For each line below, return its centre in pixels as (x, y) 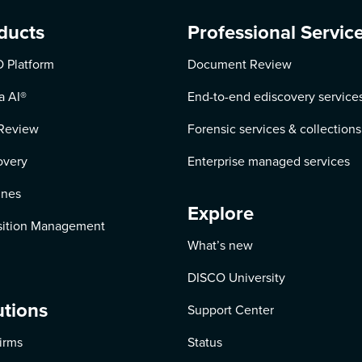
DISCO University (236, 278)
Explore (220, 213)
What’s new (220, 245)
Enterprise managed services (268, 161)
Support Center (230, 310)
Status (204, 342)
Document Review (239, 64)
